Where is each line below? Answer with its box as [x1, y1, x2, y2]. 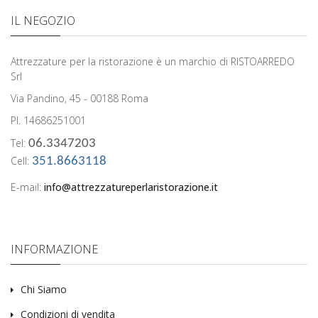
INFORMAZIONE [11, 241, 98, 257]
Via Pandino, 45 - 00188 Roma [11, 92, 148, 105]
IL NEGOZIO [11, 13, 75, 28]
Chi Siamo [21, 283, 67, 296]
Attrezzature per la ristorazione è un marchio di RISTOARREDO [11, 55, 295, 68]
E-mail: [11, 180, 44, 194]
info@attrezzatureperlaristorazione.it [44, 180, 218, 194]
